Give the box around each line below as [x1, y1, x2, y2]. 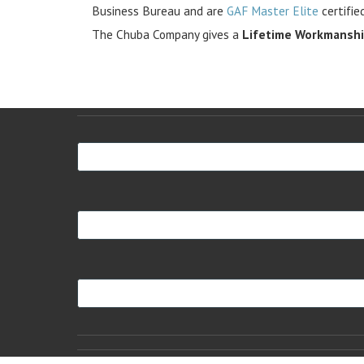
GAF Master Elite [227, 2, 319, 19]
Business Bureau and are [92, 2, 227, 19]
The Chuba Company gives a [92, 26, 243, 43]
